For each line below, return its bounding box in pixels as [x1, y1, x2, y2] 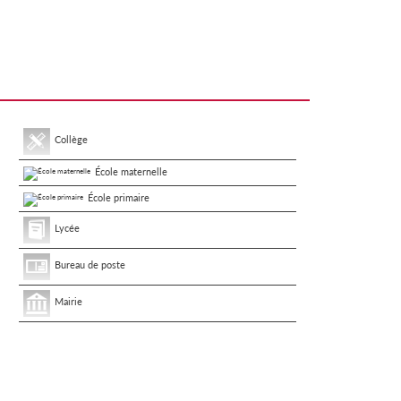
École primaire [87, 191, 149, 203]
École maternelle [94, 166, 167, 177]
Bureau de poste [54, 258, 125, 270]
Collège [54, 133, 88, 146]
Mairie [54, 294, 82, 307]
